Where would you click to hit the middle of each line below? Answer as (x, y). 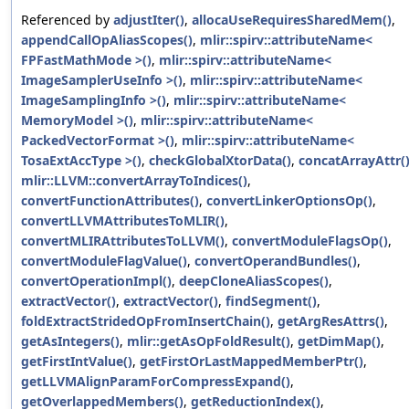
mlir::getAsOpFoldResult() (209, 341)
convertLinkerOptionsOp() (289, 201)
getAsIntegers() (70, 341)
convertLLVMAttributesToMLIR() (123, 221)
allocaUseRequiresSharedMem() (292, 20)
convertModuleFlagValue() (104, 261)
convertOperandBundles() (276, 261)
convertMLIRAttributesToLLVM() (123, 241)
